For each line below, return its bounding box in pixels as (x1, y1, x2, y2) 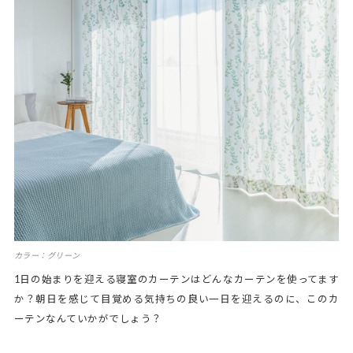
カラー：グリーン (13, 251, 80, 261)
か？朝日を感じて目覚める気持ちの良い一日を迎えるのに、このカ (13, 293, 340, 306)
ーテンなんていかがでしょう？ (13, 313, 162, 325)
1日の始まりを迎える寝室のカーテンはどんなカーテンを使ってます (13, 273, 340, 286)
